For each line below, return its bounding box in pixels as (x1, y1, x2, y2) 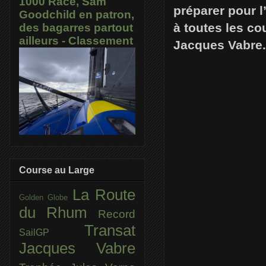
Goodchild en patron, (19, 8, 134, 21)
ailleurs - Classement (19, 34, 133, 47)
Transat (84, 221, 135, 239)
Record (98, 207, 135, 220)
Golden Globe (19, 192, 72, 202)
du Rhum (19, 204, 98, 221)
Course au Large (19, 164, 94, 175)
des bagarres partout (19, 21, 133, 34)
